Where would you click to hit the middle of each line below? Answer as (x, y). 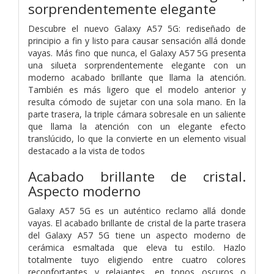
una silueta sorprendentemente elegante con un (137, 65)
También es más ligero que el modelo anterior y (137, 89)
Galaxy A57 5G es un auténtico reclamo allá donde (137, 210)
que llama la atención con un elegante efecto (137, 126)
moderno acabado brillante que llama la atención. (137, 77)
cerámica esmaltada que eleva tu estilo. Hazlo (137, 247)
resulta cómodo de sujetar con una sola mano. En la (137, 102)
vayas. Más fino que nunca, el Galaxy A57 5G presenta (137, 53)
